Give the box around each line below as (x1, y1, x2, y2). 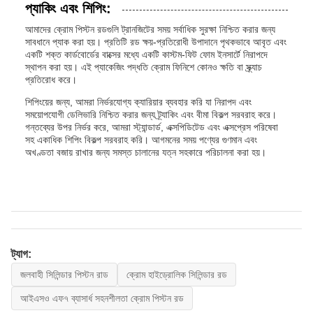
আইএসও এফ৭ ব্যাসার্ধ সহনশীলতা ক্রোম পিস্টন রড (20, 293, 184, 304)
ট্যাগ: (11, 248, 31, 260)
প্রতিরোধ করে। (25, 74, 77, 85)
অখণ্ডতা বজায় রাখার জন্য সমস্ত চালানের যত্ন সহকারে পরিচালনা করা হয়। (25, 147, 266, 158)
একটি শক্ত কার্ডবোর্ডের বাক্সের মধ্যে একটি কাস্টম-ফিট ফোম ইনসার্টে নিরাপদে (25, 49, 268, 60)
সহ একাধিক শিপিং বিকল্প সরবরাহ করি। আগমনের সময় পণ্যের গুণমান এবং (25, 134, 257, 145)
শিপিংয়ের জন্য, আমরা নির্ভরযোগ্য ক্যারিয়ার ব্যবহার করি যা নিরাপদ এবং (25, 96, 252, 108)
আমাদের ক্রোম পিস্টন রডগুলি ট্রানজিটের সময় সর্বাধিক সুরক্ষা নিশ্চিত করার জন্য (25, 24, 275, 35)
